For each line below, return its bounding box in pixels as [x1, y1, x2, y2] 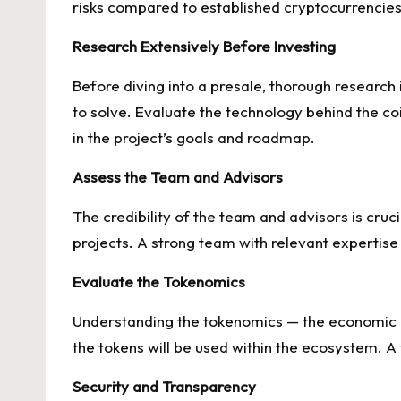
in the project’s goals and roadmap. [73, 128, 315, 147]
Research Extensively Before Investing [73, 37, 336, 55]
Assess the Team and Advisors [73, 167, 283, 186]
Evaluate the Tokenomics [73, 272, 245, 291]
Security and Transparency [73, 377, 256, 396]
